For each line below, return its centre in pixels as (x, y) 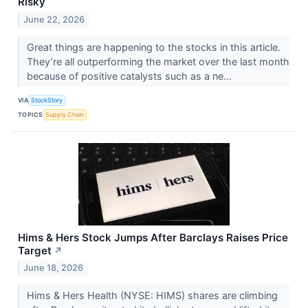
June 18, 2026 (54, 268)
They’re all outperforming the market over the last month (158, 61)
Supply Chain (65, 115)
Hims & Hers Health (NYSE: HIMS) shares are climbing (152, 296)
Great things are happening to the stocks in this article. (153, 47)
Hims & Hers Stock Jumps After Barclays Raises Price (153, 237)
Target (35, 250)
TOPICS (31, 115)
